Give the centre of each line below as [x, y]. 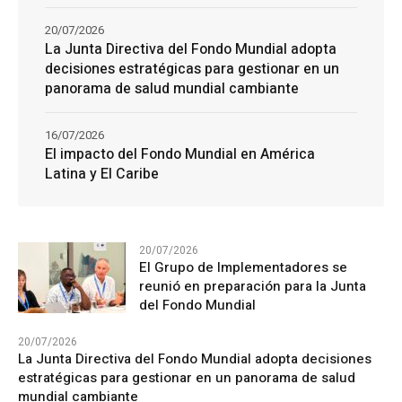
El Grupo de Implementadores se [243, 268]
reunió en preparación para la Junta [253, 287]
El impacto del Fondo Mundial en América [180, 155]
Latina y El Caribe [102, 175]
